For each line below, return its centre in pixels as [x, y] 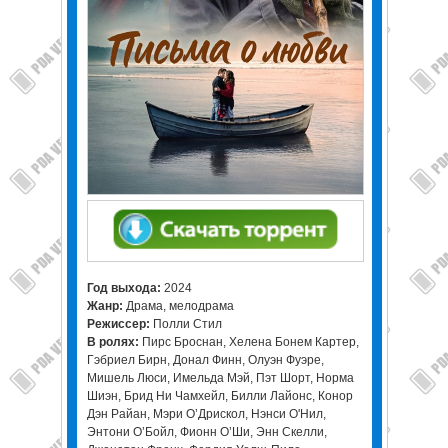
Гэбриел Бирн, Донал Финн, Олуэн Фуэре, [205, 360]
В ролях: [112, 342]
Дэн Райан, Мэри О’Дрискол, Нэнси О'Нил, [206, 414]
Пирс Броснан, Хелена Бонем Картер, [248, 342]
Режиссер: [119, 324]
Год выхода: [125, 288]
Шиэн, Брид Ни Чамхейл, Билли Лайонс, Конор [219, 396]
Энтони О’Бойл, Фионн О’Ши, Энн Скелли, [206, 432]
